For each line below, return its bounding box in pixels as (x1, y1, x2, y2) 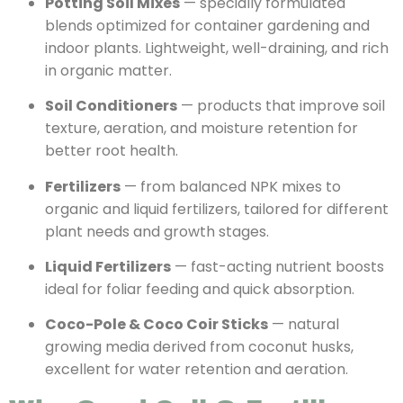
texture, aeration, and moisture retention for (45, 118, 358, 139)
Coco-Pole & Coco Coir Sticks (45, 314, 268, 336)
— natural (268, 314, 339, 336)
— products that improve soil (177, 95, 385, 117)
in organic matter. (45, 59, 172, 81)
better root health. (45, 140, 178, 162)
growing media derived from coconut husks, (45, 336, 354, 358)
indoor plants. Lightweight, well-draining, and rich (45, 37, 389, 58)
